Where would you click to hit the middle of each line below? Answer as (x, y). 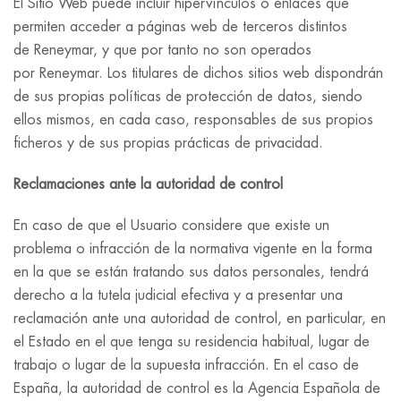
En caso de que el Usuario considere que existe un (171, 226)
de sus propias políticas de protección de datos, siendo (188, 97)
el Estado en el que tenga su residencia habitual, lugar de (192, 342)
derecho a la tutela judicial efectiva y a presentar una (178, 295)
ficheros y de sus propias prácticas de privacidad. (168, 143)
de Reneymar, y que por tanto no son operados (162, 50)
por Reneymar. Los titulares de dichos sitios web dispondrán (198, 73)
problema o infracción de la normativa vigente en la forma (193, 249)
